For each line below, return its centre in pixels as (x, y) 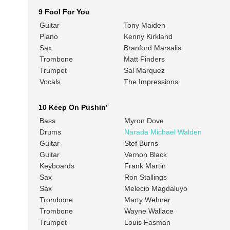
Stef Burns (141, 143)
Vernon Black (145, 155)
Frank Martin (145, 166)
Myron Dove (144, 121)
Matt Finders (144, 59)
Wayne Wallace (149, 211)
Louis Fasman (147, 223)
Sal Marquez (144, 71)
